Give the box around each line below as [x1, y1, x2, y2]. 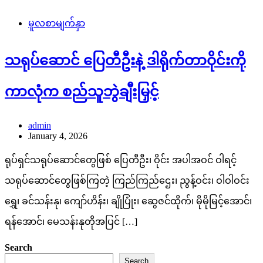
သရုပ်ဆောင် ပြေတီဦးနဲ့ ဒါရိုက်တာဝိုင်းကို [5, 53, 246, 69]
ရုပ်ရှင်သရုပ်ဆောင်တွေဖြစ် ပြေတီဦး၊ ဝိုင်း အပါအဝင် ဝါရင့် [5, 155, 237, 166]
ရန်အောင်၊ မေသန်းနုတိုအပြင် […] [5, 217, 137, 227]
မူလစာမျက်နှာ [28, 18, 85, 29]
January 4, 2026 [28, 131, 87, 141]
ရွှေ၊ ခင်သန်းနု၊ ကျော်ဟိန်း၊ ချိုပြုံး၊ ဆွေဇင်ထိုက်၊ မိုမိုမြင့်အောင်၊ [5, 196, 252, 207]
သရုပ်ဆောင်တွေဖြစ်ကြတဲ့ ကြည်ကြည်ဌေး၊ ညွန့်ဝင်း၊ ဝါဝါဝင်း [5, 176, 249, 186]
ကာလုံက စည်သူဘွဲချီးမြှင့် [5, 84, 159, 100]
